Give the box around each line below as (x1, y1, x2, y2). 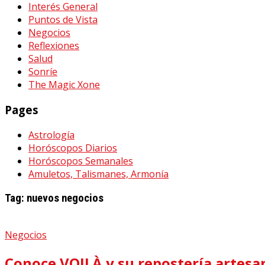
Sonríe (28, 65, 57, 79)
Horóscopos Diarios (28, 141, 117, 154)
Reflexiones (28, 39, 79, 53)
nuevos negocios (27, 191, 104, 205)
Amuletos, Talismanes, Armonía (28, 167, 169, 180)
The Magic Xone (28, 78, 100, 92)
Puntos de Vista (28, 13, 98, 27)
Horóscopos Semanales (28, 154, 133, 167)
